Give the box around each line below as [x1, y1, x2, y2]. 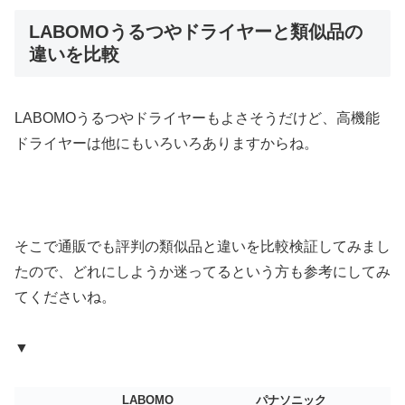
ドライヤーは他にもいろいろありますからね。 [14, 136, 318, 152]
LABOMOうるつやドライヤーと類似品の [29, 21, 363, 42]
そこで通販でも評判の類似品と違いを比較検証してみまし [14, 238, 391, 254]
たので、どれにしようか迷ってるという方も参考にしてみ [14, 263, 391, 279]
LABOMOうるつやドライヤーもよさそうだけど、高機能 [14, 110, 380, 127]
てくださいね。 [14, 288, 116, 305]
